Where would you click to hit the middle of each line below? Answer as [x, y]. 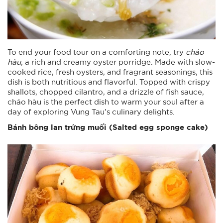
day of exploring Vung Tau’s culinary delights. [92, 111]
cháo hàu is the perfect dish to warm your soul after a [106, 101]
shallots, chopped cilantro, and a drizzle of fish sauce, [106, 91]
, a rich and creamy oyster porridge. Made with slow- [118, 61]
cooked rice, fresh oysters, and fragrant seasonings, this [110, 71]
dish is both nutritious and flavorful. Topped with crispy [109, 81]
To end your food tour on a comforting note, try [97, 52]
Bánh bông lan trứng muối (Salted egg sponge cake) [108, 126]
